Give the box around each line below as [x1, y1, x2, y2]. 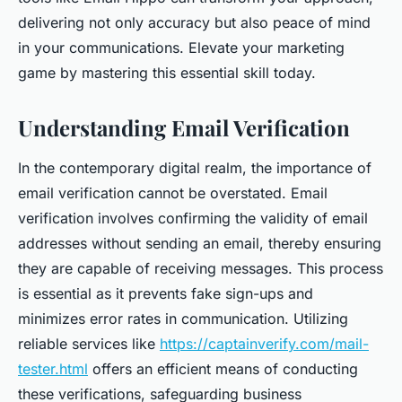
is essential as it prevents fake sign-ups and [18, 284, 313, 302]
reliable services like [18, 335, 160, 353]
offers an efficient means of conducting [88, 360, 358, 378]
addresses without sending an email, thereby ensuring [18, 234, 381, 252]
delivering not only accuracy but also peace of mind [18, 13, 371, 31]
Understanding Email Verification [18, 113, 350, 142]
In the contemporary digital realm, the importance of [18, 159, 371, 177]
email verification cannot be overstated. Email [18, 184, 328, 202]
